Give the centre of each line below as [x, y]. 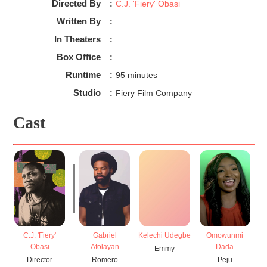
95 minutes [136, 75]
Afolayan [105, 247]
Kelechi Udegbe [165, 236]
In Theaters [77, 39]
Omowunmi [225, 236]
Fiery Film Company [153, 93]
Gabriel [105, 236]
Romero [105, 260]
